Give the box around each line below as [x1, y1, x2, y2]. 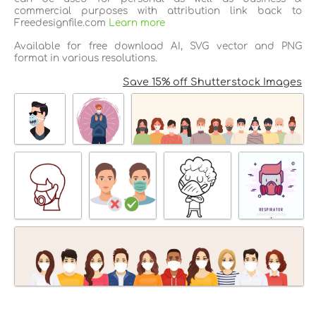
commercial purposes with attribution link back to [14, 5, 302, 16]
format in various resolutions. [14, 52, 157, 63]
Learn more [109, 17, 165, 28]
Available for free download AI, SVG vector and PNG [14, 40, 302, 51]
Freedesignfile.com [14, 17, 109, 28]
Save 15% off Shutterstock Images [123, 75, 302, 87]
